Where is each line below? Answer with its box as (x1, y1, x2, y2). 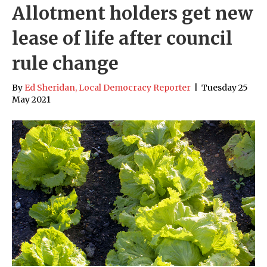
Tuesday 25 (201, 82, 248, 93)
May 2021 (12, 94, 51, 105)
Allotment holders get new (12, 1, 253, 24)
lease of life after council (12, 26, 232, 49)
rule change (12, 51, 119, 74)
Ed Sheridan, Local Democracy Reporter (24, 82, 191, 93)
